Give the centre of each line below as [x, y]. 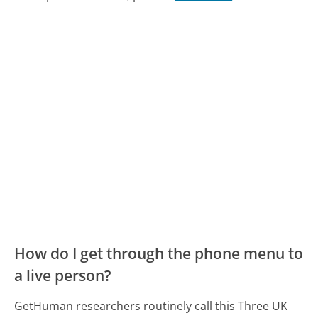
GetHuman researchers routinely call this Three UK [151, 306]
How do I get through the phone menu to [159, 253]
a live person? [63, 275]
